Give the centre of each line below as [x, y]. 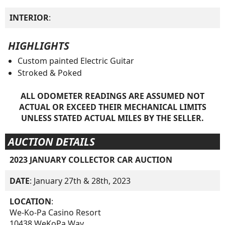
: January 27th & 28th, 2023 [80, 181]
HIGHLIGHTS [38, 46]
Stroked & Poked [49, 73]
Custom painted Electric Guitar [76, 61]
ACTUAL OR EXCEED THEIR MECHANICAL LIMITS [113, 107]
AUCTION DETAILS [51, 141]
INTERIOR [29, 18]
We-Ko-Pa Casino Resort [55, 212]
